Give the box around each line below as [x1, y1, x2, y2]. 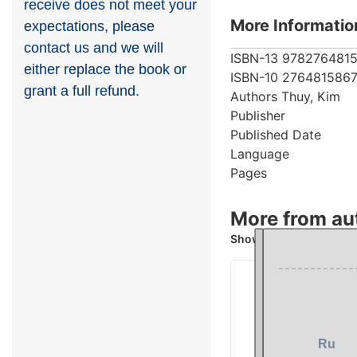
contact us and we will [24, 40, 163, 57]
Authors [230, 88, 277, 104]
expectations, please [24, 18, 155, 35]
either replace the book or [24, 61, 186, 78]
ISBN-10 [230, 69, 278, 85]
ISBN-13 [230, 49, 278, 66]
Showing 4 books [230, 231, 325, 245]
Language [230, 145, 289, 162]
